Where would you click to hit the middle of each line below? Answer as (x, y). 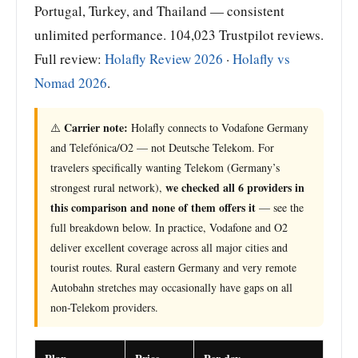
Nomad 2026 (71, 82)
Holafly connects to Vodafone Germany (218, 127)
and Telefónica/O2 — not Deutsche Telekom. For (162, 147)
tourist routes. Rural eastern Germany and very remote (173, 267)
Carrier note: (96, 127)
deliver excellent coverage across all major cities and (169, 247)
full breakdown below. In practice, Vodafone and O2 (169, 227)
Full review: (70, 58)
